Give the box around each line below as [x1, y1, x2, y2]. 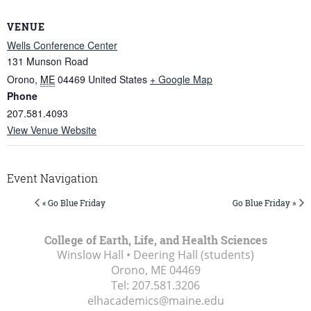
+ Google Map [150, 72, 212, 87]
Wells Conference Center [7, 38, 117, 53]
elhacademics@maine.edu [87, 293, 224, 309]
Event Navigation [7, 171, 98, 186]
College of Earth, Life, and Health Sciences [44, 233, 267, 248]
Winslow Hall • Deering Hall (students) [57, 247, 254, 263]
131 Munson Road [7, 54, 88, 69]
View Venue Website [7, 123, 96, 137]
